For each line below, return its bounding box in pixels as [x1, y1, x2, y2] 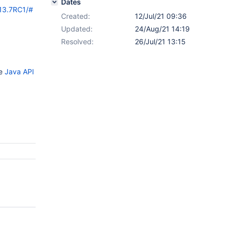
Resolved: [61, 37, 94, 46]
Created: [61, 12, 90, 20]
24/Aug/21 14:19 [135, 24, 190, 33]
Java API [5, 67, 34, 76]
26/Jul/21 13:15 [135, 37, 186, 46]
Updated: [61, 24, 93, 33]
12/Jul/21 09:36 [135, 12, 187, 20]
